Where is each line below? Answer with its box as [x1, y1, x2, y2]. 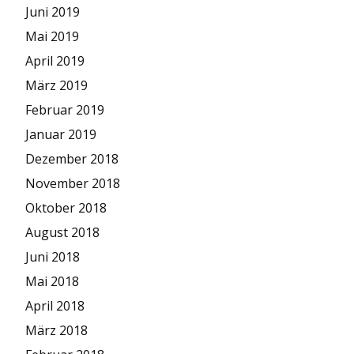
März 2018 [25, 322, 88, 339]
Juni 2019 [25, 3, 80, 21]
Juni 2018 [25, 248, 80, 265]
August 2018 [25, 224, 100, 241]
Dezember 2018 [25, 150, 119, 168]
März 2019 [25, 77, 88, 94]
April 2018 [25, 297, 85, 314]
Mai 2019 [25, 28, 79, 45]
